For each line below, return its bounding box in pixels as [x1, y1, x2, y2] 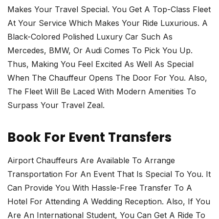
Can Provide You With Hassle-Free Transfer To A [7, 183, 192, 193]
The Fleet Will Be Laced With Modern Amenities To [7, 87, 196, 97]
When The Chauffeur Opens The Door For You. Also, [7, 73, 207, 83]
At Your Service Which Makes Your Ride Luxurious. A [7, 18, 208, 28]
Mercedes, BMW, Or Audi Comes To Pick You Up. [7, 45, 193, 56]
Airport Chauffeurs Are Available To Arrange [7, 155, 175, 166]
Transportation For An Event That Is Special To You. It [7, 169, 211, 179]
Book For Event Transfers [7, 129, 172, 147]
